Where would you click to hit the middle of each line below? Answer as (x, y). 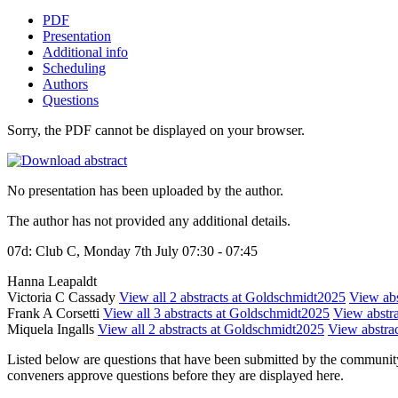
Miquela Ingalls (52, 329)
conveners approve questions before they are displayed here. (175, 375)
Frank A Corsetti (55, 313)
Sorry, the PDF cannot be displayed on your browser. (156, 130)
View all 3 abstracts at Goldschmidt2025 (216, 313)
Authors (65, 84)
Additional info (85, 52)
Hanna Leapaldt (52, 281)
